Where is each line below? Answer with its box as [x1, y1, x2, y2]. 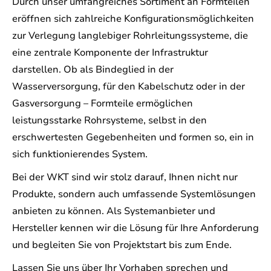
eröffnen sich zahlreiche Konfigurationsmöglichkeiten [12, 12, 254, 26]
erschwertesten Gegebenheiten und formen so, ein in [12, 131, 254, 145]
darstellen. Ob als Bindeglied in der [12, 63, 174, 77]
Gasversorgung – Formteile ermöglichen [12, 97, 193, 111]
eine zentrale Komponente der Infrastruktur [12, 46, 208, 60]
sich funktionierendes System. [12, 148, 148, 162]
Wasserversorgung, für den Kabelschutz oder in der [12, 80, 245, 94]
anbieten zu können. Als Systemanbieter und [12, 204, 215, 218]
